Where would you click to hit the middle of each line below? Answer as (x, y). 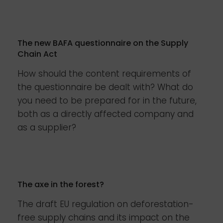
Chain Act (37, 54)
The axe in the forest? (61, 184)
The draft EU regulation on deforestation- (106, 204)
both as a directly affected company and (106, 114)
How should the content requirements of (104, 74)
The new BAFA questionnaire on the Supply (103, 43)
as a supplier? (47, 127)
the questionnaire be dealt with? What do (105, 87)
